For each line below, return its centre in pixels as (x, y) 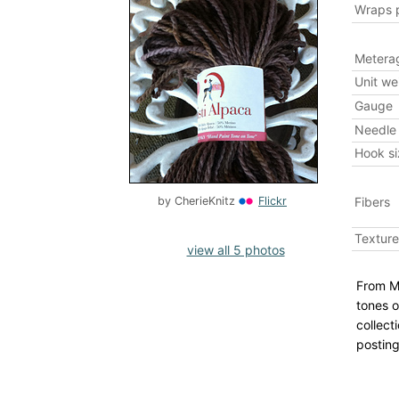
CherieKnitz (205, 201)
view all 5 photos (236, 250)
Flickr (273, 201)
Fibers (372, 201)
